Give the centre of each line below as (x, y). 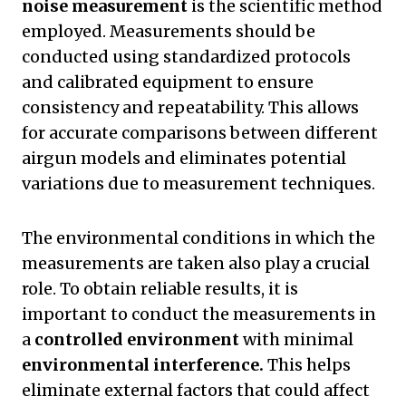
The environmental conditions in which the (198, 238)
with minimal (296, 340)
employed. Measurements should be (169, 32)
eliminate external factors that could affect (196, 391)
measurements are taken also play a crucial (196, 264)
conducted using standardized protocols (186, 57)
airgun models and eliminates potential (184, 159)
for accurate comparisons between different (200, 133)
